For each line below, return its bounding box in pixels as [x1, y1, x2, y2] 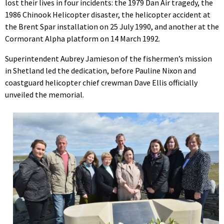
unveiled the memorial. [5, 89, 84, 99]
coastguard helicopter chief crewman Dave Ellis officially [5, 77, 197, 87]
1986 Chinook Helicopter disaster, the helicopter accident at [5, 9, 210, 19]
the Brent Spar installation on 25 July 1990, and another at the [5, 21, 219, 31]
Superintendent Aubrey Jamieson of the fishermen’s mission [5, 53, 212, 63]
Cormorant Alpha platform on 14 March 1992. [5, 33, 160, 43]
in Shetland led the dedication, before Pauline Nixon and [5, 65, 196, 75]
